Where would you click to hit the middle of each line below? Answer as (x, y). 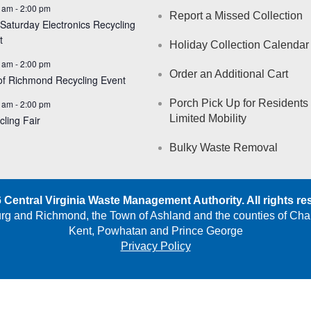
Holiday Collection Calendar (239, 44)
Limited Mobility (208, 118)
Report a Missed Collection (236, 15)
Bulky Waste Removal (224, 147)
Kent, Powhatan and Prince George (155, 230)
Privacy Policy (155, 246)
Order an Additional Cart (229, 74)
